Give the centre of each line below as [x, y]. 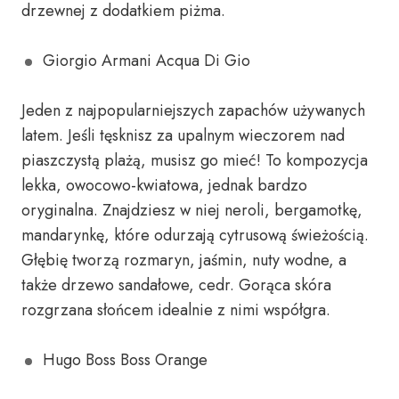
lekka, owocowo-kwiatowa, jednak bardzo [164, 185]
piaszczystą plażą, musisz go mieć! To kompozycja [195, 160]
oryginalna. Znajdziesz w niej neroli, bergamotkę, [192, 210]
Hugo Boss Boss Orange [125, 360]
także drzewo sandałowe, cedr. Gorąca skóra [176, 285]
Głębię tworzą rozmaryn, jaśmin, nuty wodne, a [184, 260]
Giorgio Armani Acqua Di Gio [147, 61]
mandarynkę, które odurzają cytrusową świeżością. [195, 235]
